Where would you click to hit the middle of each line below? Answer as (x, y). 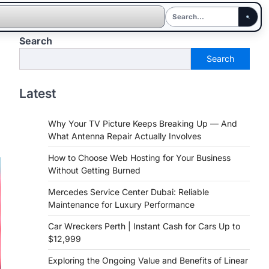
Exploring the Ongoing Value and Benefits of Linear (148, 260)
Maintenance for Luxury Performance (121, 204)
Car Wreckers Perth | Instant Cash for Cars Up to (144, 226)
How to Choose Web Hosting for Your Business (139, 158)
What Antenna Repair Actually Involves (125, 136)
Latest (38, 93)
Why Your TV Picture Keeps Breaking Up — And (143, 123)
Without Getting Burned (94, 170)
